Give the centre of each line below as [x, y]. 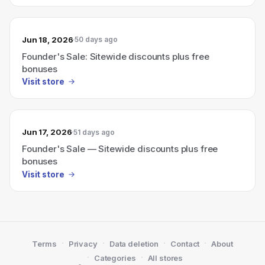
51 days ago [94, 132]
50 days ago [96, 39]
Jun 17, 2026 [47, 132]
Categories [115, 258]
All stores [165, 258]
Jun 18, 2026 [48, 39]
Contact [185, 244]
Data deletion [134, 244]
